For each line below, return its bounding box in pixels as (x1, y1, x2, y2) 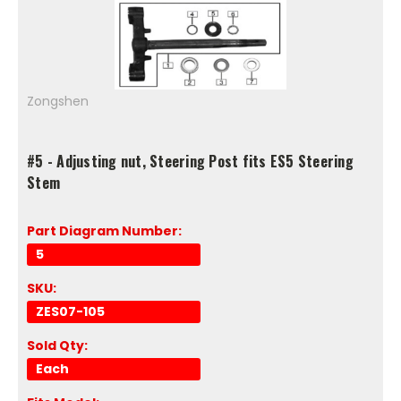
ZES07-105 (36, 302, 105, 320)
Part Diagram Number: (27, 221, 182, 240)
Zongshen (27, 91, 89, 110)
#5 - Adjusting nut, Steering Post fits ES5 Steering (27, 149, 354, 172)
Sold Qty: (27, 336, 88, 354)
